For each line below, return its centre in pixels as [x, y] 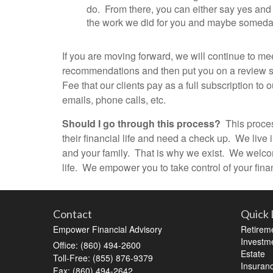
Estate [253, 253]
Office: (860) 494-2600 [97, 245]
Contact [73, 214]
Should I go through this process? [141, 123]
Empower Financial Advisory [108, 229]
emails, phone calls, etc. [114, 99]
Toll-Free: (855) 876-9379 [103, 257]
